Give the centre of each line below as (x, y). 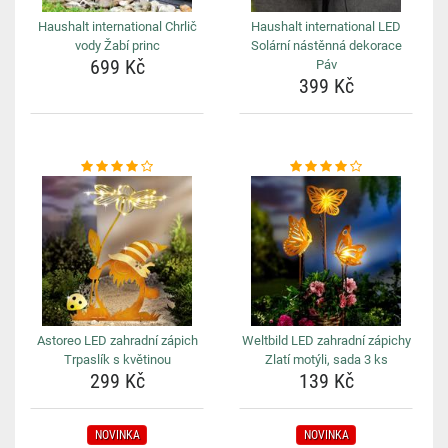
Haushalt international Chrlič (117, 26)
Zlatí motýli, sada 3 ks (326, 359)
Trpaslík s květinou (117, 359)
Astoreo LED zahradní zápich (117, 340)
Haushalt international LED (326, 26)
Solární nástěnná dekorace (326, 45)
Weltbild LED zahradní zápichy (326, 340)
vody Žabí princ (117, 45)
